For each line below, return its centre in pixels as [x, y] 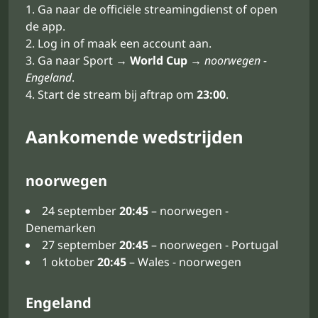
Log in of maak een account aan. [125, 43]
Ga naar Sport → [84, 60]
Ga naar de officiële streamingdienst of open [158, 9]
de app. [45, 26]
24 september [81, 211]
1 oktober [70, 262]
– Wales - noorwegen [184, 262]
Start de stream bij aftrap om [117, 94]
